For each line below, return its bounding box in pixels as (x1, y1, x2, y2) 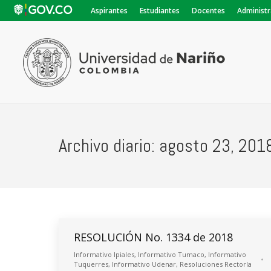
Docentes (192, 5, 225, 16)
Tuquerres (74, 260, 108, 269)
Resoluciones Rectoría (180, 260, 252, 269)
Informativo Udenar (112, 260, 176, 269)
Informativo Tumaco (138, 250, 204, 259)
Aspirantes (91, 5, 128, 16)
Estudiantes (140, 5, 180, 16)
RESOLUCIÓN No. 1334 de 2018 (74, 230, 233, 244)
